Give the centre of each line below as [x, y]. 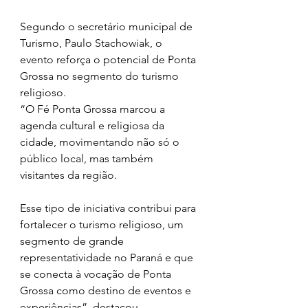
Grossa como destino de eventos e [107, 291]
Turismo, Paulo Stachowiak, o [92, 43]
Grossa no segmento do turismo [101, 76]
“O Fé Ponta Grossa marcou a [94, 109]
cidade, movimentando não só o [101, 142]
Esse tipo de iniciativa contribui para [109, 208]
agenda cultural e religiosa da [93, 126]
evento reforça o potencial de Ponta [109, 60]
